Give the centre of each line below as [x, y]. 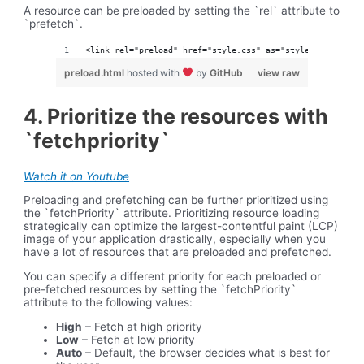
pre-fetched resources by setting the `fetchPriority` [160, 290]
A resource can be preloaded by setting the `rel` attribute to [182, 10]
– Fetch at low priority [137, 339]
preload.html [96, 73]
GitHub [226, 73]
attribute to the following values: [108, 303]
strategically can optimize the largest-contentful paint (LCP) [181, 226]
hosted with [155, 73]
